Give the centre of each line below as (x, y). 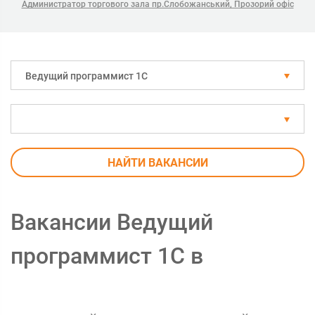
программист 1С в (107, 256)
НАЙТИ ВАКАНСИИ (157, 163)
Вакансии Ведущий (112, 222)
